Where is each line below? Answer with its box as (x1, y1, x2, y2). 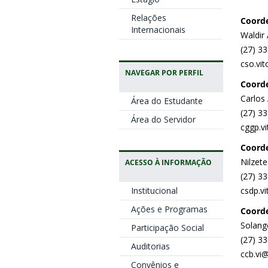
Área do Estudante (130, 95, 203, 106)
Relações (130, 12, 166, 23)
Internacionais (130, 24, 185, 35)
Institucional (130, 185, 178, 196)
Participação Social (130, 222, 204, 233)
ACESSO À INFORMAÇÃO (124, 157, 212, 167)
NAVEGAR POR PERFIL (124, 68, 203, 77)
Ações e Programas (130, 203, 208, 215)
